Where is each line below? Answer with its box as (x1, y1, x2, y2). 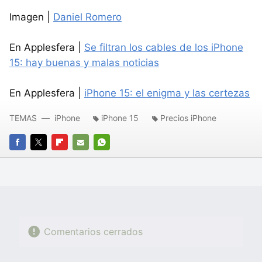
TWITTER (30, 154, 66, 164)
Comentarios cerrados (43, 226, 143, 238)
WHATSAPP (94, 154, 138, 164)
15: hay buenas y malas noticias (9, 56, 159, 68)
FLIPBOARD (51, 154, 94, 164)
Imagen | (9, 11, 53, 23)
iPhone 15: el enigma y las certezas (84, 87, 250, 99)
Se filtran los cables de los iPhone (84, 41, 243, 53)
